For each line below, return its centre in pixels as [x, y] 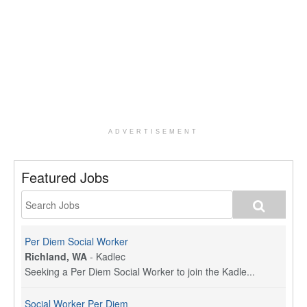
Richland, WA [56, 257]
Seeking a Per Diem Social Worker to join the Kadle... [140, 272]
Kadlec [111, 257]
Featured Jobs [65, 177]
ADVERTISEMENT [153, 132]
